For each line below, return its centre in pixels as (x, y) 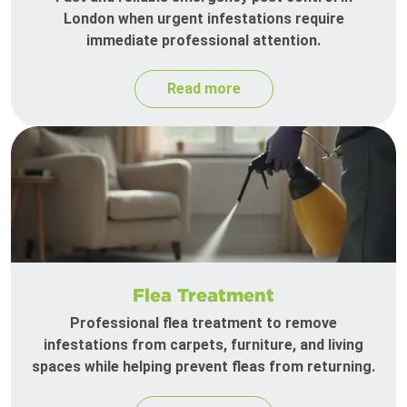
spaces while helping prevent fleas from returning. (203, 367)
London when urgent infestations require (203, 19)
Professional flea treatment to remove (203, 323)
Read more (203, 89)
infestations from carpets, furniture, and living (203, 345)
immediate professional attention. (203, 41)
